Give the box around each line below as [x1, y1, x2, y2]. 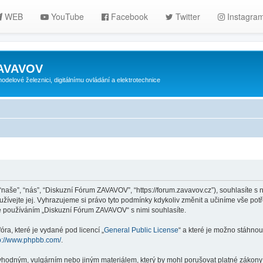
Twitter [173, 11, 201, 22]
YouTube [49, 11, 85, 22]
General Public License [104, 226, 178, 234]
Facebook [109, 11, 149, 22]
